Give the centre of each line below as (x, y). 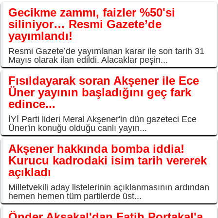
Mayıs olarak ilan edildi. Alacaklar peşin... (88, 60)
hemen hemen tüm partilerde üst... (75, 196)
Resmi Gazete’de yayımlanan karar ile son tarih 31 (106, 51)
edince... (32, 104)
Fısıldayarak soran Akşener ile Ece (104, 81)
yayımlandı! (40, 36)
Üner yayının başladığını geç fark (100, 92)
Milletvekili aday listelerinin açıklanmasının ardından (109, 188)
